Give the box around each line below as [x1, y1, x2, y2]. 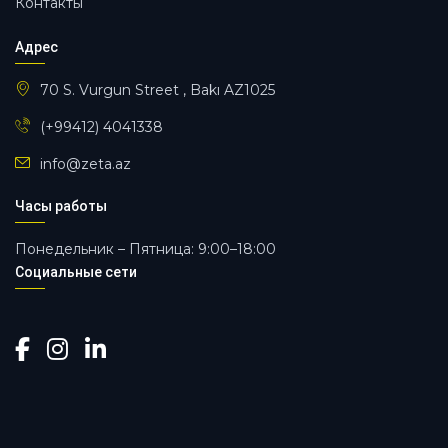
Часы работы [15, 198, 107, 214]
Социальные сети [15, 264, 137, 280]
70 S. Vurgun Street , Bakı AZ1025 [40, 80, 275, 99]
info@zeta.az [40, 154, 131, 173]
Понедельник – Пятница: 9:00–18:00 [15, 240, 276, 258]
